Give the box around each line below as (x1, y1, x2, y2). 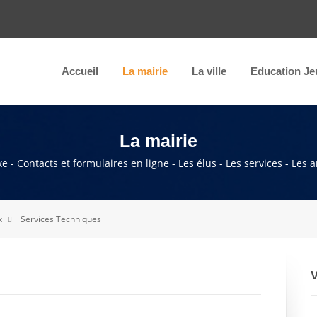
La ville (192, 65, 226, 78)
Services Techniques (21, 213, 101, 226)
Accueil (62, 65, 98, 78)
